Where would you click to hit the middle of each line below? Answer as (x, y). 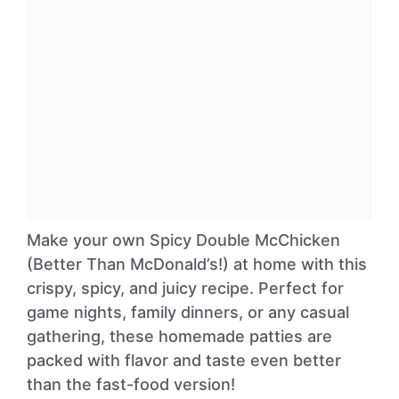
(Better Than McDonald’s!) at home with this (197, 264)
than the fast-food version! (131, 384)
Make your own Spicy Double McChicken (183, 240)
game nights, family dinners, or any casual (188, 312)
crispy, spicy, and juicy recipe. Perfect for (185, 288)
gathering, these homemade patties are (179, 336)
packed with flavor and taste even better (184, 360)
